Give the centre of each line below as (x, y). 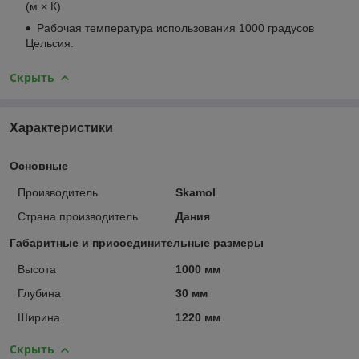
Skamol (195, 193)
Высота (37, 270)
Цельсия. (50, 43)
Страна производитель (78, 217)
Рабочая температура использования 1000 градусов (175, 28)
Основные (39, 166)
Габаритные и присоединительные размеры (137, 243)
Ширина (39, 318)
